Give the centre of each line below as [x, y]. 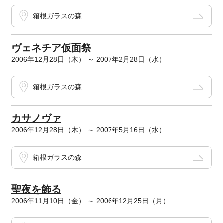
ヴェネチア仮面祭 [51, 48]
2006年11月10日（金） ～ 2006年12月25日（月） [90, 201]
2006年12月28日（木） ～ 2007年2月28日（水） [88, 59]
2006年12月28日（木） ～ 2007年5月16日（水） [88, 130]
